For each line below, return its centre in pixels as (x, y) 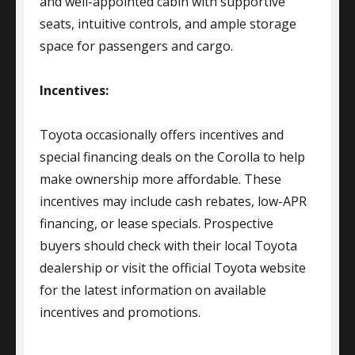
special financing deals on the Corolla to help (172, 157)
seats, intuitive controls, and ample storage (168, 24)
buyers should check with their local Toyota (168, 246)
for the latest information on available (153, 290)
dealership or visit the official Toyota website (173, 268)
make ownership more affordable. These (160, 179)
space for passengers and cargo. (136, 46)
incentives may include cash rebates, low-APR (173, 201)
